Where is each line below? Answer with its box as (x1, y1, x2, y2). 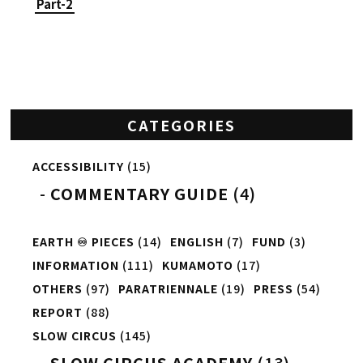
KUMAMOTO (161, 257, 233, 274)
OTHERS (32, 280, 83, 297)
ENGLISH (169, 233, 224, 250)
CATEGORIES (126, 114, 236, 136)
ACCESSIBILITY (32, 158, 124, 175)
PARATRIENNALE (117, 280, 218, 297)
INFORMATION (32, 257, 119, 274)
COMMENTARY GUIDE (50, 181, 229, 206)
